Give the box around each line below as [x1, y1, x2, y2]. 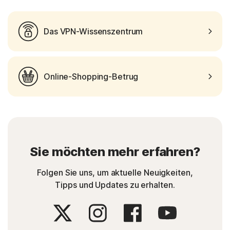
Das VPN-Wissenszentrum [44, 26, 143, 37]
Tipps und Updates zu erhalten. [55, 180, 175, 190]
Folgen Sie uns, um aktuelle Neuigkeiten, [37, 167, 193, 178]
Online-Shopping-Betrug [44, 71, 139, 82]
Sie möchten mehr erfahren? [30, 144, 200, 160]
